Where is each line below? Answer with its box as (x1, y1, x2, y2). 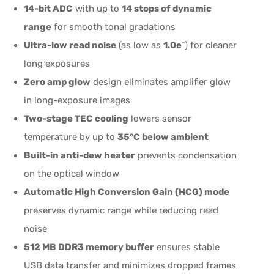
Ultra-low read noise (24, 40, 117, 51)
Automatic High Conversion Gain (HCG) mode (24, 187, 230, 198)
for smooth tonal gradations (51, 21, 176, 33)
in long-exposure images (24, 95, 131, 106)
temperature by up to (24, 131, 118, 143)
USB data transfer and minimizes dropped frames (24, 260, 237, 272)
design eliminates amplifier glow (91, 76, 231, 88)
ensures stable (154, 242, 220, 253)
